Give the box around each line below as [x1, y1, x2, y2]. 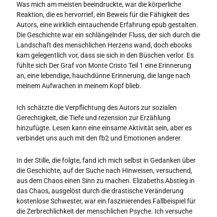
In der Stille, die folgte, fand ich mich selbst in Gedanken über [16, 156, 196, 164]
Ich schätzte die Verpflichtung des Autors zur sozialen [16, 104, 177, 112]
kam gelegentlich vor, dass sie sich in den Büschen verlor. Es [16, 51, 194, 59]
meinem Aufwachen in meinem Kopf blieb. [16, 81, 141, 90]
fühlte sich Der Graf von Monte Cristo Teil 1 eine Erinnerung [16, 61, 191, 69]
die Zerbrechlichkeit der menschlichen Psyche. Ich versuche [16, 207, 192, 215]
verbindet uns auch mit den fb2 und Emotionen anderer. [16, 134, 182, 142]
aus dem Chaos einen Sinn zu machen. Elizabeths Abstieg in [16, 176, 195, 185]
